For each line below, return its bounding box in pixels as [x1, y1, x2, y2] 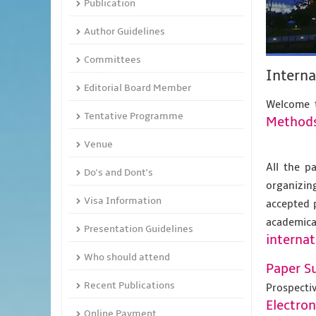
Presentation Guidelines [84, 222, 193, 235]
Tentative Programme [84, 109, 183, 122]
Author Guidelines [84, 25, 165, 37]
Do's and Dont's [84, 166, 153, 178]
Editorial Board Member [84, 81, 191, 94]
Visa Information [84, 194, 162, 207]
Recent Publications [84, 279, 175, 291]
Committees [84, 53, 141, 66]
